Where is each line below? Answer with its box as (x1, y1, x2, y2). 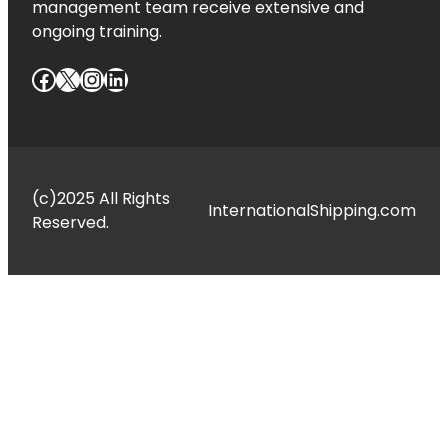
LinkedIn (103, 61, 119, 95)
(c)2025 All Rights (32, 186, 170, 210)
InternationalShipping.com (208, 198, 416, 222)
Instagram (79, 61, 105, 95)
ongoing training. (32, 20, 162, 44)
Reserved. (32, 210, 109, 234)
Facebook (31, 61, 44, 95)
